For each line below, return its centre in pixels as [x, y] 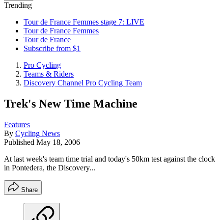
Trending [18, 5]
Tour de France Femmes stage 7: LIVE [84, 22]
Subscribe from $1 [52, 48]
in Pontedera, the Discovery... [50, 167]
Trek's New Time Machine [71, 103]
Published [20, 142]
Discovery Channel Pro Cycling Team [83, 83]
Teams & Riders [49, 74]
